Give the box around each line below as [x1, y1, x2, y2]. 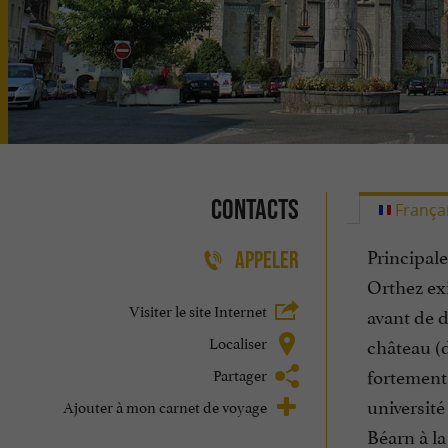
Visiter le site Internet [128, 297, 267, 321]
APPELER [234, 246, 299, 274]
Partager [212, 361, 267, 385]
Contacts [210, 193, 299, 225]
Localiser [208, 329, 267, 353]
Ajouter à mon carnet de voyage [62, 393, 267, 417]
